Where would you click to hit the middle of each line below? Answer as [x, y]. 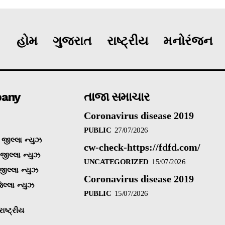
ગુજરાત [72, 41]
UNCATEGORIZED [116, 161]
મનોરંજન [188, 41]
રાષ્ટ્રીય [128, 41]
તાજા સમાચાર [117, 97]
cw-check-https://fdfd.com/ [142, 147]
